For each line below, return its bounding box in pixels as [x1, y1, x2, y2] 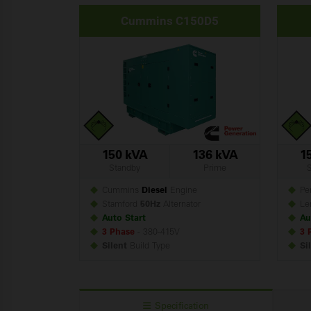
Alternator [160, 201, 201, 209]
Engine [167, 187, 197, 195]
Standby [108, 165, 140, 173]
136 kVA [192, 150, 237, 162]
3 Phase [102, 228, 135, 237]
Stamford [98, 201, 140, 209]
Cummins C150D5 [121, 13, 219, 28]
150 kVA [101, 150, 147, 162]
